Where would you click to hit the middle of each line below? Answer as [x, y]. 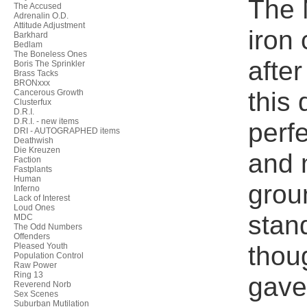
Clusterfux [33, 102]
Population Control [49, 256]
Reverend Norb [42, 284]
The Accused [38, 6]
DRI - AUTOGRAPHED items [67, 131]
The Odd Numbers [48, 227]
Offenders [32, 236]
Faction [27, 160]
